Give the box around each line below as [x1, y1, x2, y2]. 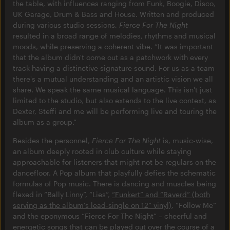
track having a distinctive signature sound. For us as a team [13, 64, 215, 73]
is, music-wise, [161, 136, 213, 145]
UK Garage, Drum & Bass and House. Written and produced [13, 10, 214, 19]
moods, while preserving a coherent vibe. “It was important [13, 42, 213, 51]
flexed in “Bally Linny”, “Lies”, [13, 190, 112, 199]
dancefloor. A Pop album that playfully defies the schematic [13, 168, 216, 178]
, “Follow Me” [171, 201, 216, 210]
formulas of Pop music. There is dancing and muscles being [13, 179, 216, 188]
